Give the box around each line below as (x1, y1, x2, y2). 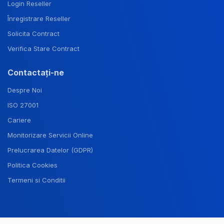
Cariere (7, 116, 31, 124)
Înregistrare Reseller (7, 14, 70, 23)
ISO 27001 (7, 101, 38, 109)
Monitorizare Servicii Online (7, 131, 93, 139)
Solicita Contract (7, 29, 59, 38)
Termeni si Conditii (7, 176, 65, 184)
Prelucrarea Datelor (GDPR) (7, 146, 93, 154)
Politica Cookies (7, 161, 57, 169)
